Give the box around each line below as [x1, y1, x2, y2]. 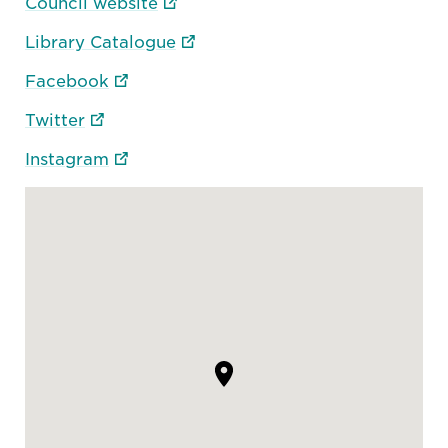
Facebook [25, 72, 109, 92]
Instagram [25, 150, 109, 170]
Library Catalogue [25, 33, 176, 53]
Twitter [25, 111, 85, 131]
